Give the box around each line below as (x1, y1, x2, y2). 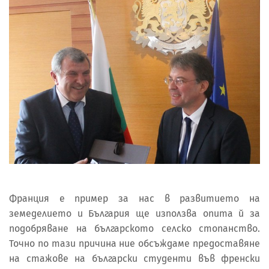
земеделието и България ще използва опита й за (9, 208, 260, 220)
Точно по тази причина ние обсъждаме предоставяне (9, 238, 260, 250)
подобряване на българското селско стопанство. (9, 223, 260, 235)
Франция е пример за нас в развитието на (9, 193, 260, 205)
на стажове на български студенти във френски (9, 253, 260, 265)
